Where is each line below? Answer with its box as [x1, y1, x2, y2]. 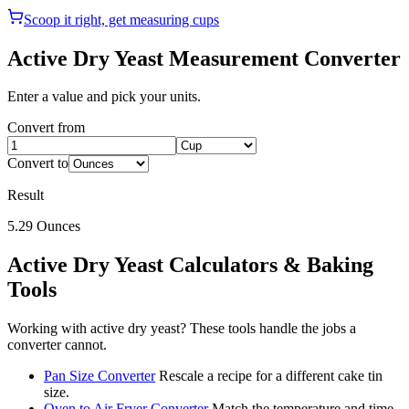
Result [7, 187, 44, 204]
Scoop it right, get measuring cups [24, 11, 219, 27]
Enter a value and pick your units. [7, 89, 201, 105]
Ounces [37, 218, 80, 235]
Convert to [7, 155, 68, 172]
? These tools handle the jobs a [180, 320, 356, 337]
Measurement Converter [163, 46, 401, 70]
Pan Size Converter [44, 368, 155, 384]
